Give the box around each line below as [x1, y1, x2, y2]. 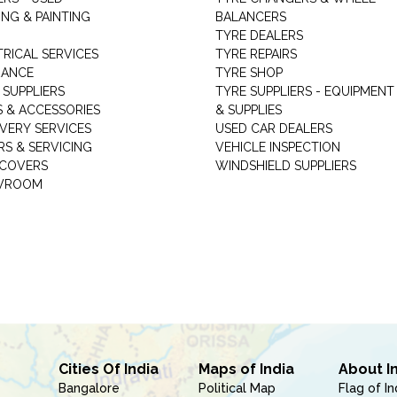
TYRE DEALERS [214, 28, 303, 43]
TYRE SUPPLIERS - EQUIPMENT [214, 84, 394, 98]
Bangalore [58, 381, 120, 395]
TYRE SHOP [214, 66, 283, 80]
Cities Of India [58, 361, 159, 378]
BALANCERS [214, 10, 286, 24]
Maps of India [198, 361, 294, 378]
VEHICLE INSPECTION [214, 140, 340, 154]
